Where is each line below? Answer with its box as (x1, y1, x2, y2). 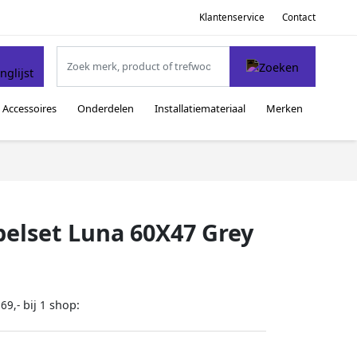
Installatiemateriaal (155, 101, 246, 116)
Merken (266, 101, 304, 116)
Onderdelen (76, 101, 134, 116)
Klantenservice (198, 10, 265, 23)
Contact (282, 10, 316, 23)
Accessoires (2, 101, 57, 116)
